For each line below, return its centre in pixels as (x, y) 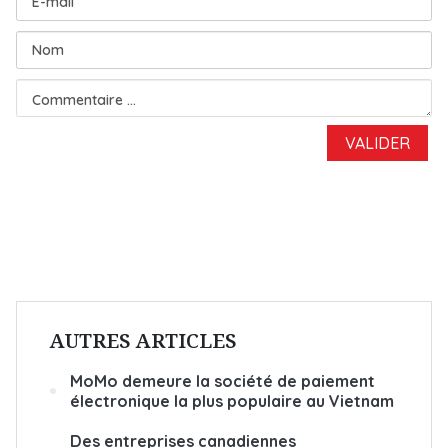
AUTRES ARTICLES (143, 340)
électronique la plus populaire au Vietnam (232, 400)
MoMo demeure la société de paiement (222, 380)
